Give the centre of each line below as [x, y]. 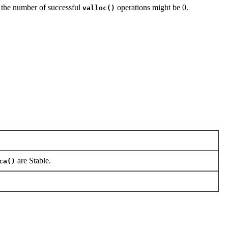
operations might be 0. [152, 7]
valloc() [99, 8]
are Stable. [33, 160]
